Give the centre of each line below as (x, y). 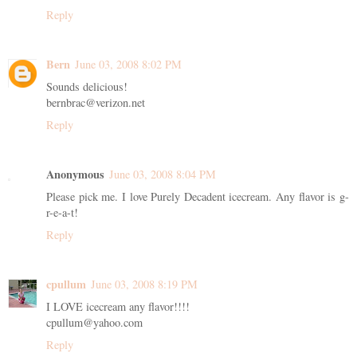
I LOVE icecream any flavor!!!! (118, 306)
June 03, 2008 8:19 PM (144, 284)
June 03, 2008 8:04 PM (163, 174)
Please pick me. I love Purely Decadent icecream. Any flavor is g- (198, 196)
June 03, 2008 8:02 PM (128, 64)
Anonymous (75, 174)
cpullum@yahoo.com (94, 322)
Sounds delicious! (87, 86)
